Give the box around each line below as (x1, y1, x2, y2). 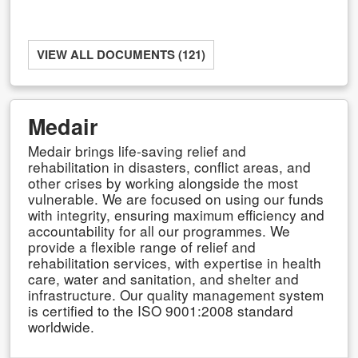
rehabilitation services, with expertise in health (28, 253, 321, 273)
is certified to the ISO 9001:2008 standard (28, 300, 293, 321)
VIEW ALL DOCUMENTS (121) (37, 45, 206, 63)
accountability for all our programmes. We (28, 221, 290, 241)
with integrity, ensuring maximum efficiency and (28, 205, 324, 225)
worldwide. (28, 316, 94, 337)
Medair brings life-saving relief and (28, 141, 246, 161)
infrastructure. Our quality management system (28, 284, 324, 305)
